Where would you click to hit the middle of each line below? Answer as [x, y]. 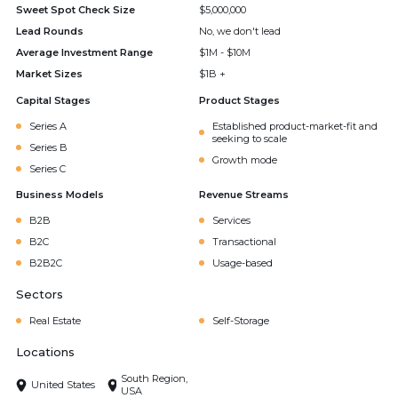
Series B [48, 147]
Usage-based [243, 263]
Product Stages [239, 100]
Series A [48, 126]
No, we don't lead [240, 31]
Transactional [244, 242]
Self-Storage [241, 321]
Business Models [60, 195]
